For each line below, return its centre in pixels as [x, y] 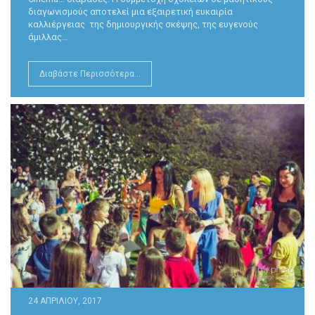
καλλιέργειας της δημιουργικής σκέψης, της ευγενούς [143, 24]
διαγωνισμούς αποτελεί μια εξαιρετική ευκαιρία [130, 11]
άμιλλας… [48, 37]
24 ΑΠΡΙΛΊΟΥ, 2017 [65, 301]
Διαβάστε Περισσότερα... [90, 73]
